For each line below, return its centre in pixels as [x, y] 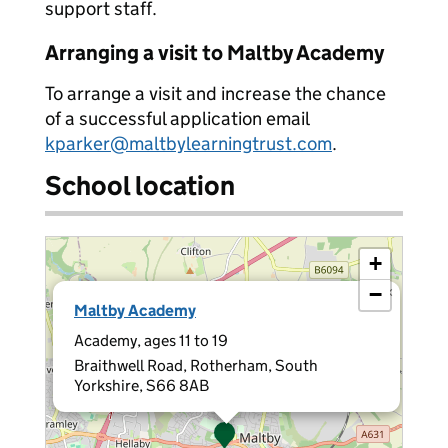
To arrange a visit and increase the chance [215, 93]
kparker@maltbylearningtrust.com [188, 143]
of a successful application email [177, 118]
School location [140, 185]
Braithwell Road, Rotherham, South [196, 365]
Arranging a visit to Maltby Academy [214, 53]
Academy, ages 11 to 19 [151, 340]
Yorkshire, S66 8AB [141, 385]
